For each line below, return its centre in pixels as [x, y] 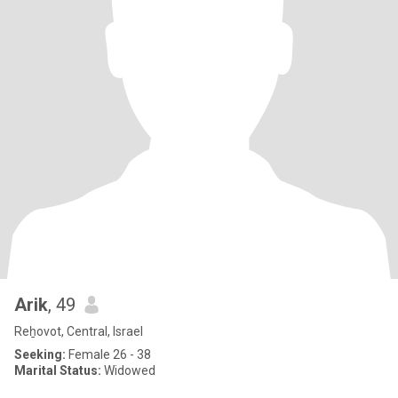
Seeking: [40, 354]
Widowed [128, 370]
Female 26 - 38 [108, 354]
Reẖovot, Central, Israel [79, 331]
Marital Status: [58, 370]
